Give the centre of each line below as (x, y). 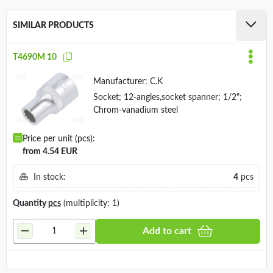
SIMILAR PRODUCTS (53, 25)
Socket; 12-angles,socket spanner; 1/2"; (167, 97)
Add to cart (167, 231)
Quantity (30, 203)
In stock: (48, 178)
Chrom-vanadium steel (135, 110)
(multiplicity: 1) (90, 203)
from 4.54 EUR (50, 152)
